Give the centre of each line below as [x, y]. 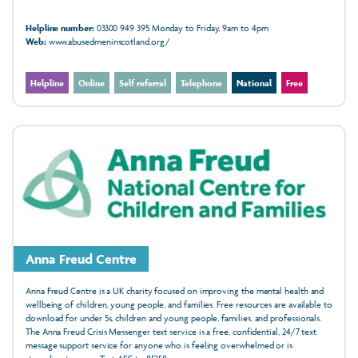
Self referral [143, 82]
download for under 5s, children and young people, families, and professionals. [174, 317]
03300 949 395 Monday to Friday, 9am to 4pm [181, 27]
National [254, 82]
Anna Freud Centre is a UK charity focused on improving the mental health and [175, 290]
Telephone [201, 82]
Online [91, 82]
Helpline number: [60, 27]
